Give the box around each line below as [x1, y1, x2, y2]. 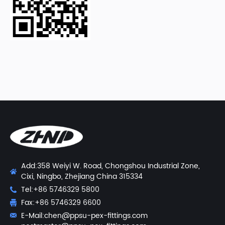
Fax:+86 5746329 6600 [21, 197, 101, 208]
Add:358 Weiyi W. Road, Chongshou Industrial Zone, [21, 160, 200, 172]
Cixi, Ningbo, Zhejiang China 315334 [21, 171, 143, 182]
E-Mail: [21, 210, 44, 221]
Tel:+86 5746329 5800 [21, 184, 99, 195]
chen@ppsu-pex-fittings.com [44, 210, 148, 221]
